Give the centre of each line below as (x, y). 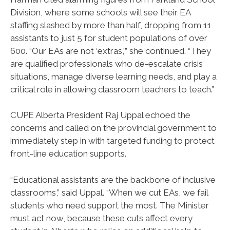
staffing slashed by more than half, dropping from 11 (111, 25)
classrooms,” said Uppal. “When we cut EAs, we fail (109, 192)
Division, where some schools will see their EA (100, 12)
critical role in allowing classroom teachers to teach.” (112, 89)
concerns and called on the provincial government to (113, 128)
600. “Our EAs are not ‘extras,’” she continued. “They (111, 51)
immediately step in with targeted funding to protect (112, 141)
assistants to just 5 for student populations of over (109, 38)
